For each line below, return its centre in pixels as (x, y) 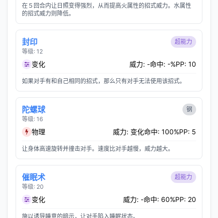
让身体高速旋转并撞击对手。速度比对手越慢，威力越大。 (98, 149)
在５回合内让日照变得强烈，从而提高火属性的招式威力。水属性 (107, 6)
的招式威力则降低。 (48, 13)
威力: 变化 (128, 132)
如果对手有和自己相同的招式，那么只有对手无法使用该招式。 (104, 81)
